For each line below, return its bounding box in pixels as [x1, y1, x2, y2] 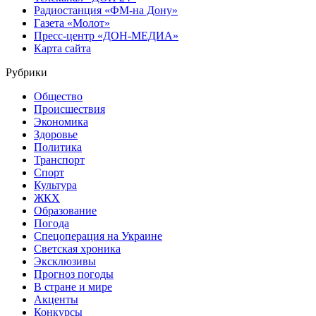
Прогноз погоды [34, 268, 114, 281]
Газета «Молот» [34, 17, 110, 30]
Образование [34, 205, 97, 217]
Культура [34, 179, 77, 192]
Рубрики [6, 66, 47, 79]
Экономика [34, 116, 88, 128]
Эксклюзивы [34, 255, 96, 268]
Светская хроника [34, 243, 121, 255]
